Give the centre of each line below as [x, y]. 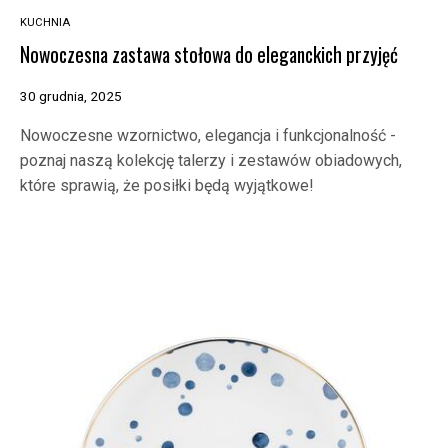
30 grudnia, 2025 [71, 95]
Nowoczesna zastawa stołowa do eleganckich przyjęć [209, 55]
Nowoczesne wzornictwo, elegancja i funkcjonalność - [208, 135]
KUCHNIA [45, 22]
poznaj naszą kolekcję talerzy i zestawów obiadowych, [211, 160]
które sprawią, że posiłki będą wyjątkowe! [167, 185]
